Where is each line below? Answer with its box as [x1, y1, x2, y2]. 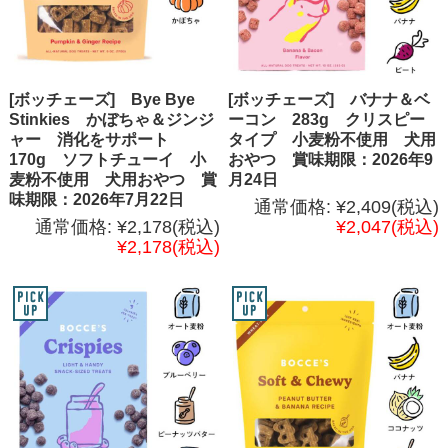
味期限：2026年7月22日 [8, 191, 184, 209]
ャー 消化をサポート [8, 131, 185, 149]
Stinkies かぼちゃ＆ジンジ [8, 111, 214, 129]
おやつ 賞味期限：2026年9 [228, 151, 434, 169]
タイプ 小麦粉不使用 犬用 [228, 131, 437, 149]
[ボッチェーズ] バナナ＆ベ [228, 91, 431, 109]
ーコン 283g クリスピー [228, 111, 426, 129]
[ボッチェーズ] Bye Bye [8, 91, 195, 109]
